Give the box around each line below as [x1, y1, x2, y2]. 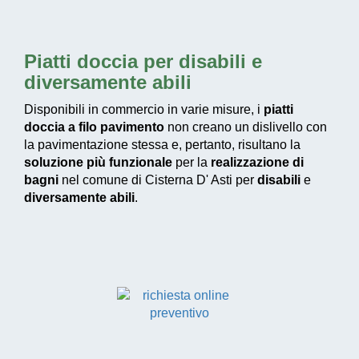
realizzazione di [211, 155, 304, 170]
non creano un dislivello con [164, 120, 327, 135]
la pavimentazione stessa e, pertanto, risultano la [24, 138, 301, 152]
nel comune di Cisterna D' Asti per [58, 173, 257, 188]
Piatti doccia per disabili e [24, 50, 262, 73]
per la [172, 155, 211, 170]
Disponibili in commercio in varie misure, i [24, 103, 264, 117]
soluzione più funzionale [24, 155, 172, 170]
